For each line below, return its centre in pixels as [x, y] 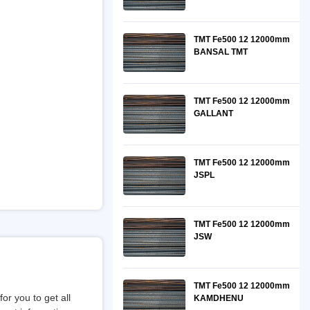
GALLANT [213, 113]
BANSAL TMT [221, 52]
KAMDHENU [219, 298]
